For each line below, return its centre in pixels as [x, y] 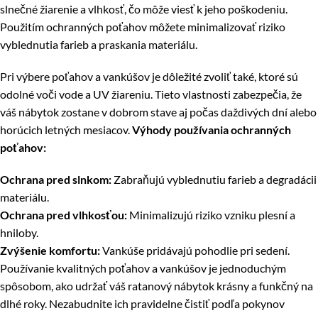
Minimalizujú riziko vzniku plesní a [211, 215]
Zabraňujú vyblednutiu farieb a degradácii [214, 180]
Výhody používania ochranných [212, 130]
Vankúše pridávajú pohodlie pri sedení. [195, 251]
